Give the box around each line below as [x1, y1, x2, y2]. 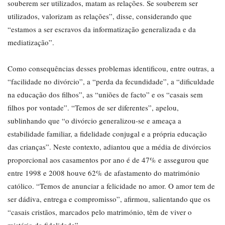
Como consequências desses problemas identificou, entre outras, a [8, 63, 214, 74]
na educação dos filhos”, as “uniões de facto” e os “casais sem [8, 89, 203, 100]
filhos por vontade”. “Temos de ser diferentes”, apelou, [8, 102, 179, 113]
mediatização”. [8, 37, 54, 48]
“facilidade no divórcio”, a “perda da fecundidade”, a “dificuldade [8, 76, 214, 87]
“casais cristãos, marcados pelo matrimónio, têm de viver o [8, 207, 192, 217]
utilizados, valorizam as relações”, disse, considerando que [8, 11, 192, 22]
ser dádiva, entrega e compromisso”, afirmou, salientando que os [8, 194, 210, 204]
